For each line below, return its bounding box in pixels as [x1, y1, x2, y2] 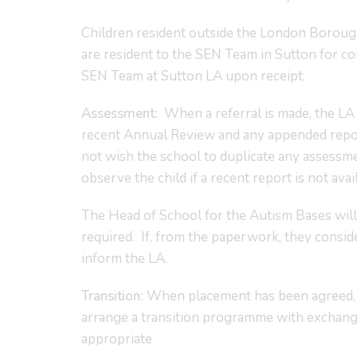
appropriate [81, 330, 152, 348]
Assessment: [81, 104, 158, 123]
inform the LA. [81, 249, 167, 268]
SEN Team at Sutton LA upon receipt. [81, 67, 305, 85]
